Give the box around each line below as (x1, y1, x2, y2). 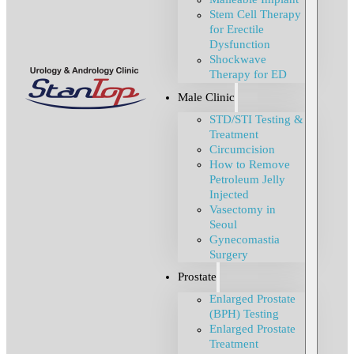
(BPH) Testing (209, 307, 279, 321)
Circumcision (209, 143, 275, 156)
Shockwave (209, 53, 266, 66)
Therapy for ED (209, 68, 287, 81)
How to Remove (209, 158, 290, 171)
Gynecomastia (209, 233, 280, 247)
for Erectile (209, 23, 264, 36)
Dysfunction (209, 38, 270, 51)
